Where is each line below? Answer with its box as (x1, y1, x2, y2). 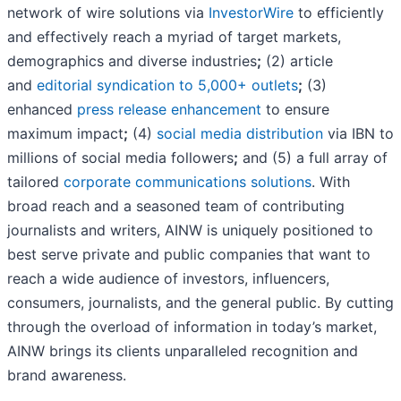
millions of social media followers (7, 149, 234, 167)
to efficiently (294, 4, 384, 22)
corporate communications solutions (64, 173, 311, 192)
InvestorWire (209, 4, 294, 22)
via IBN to (323, 124, 394, 143)
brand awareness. (7, 366, 126, 385)
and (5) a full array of (238, 149, 388, 167)
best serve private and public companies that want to (7, 245, 371, 264)
